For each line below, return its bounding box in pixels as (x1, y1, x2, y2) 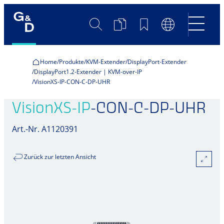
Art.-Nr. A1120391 (12, 123, 78, 134)
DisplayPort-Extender (127, 57, 186, 66)
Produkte (59, 57, 84, 66)
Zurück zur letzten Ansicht (24, 152, 96, 161)
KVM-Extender (86, 57, 125, 66)
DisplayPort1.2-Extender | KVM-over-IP (34, 67, 142, 76)
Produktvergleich (111, 18, 186, 27)
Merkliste (135, 18, 176, 27)
